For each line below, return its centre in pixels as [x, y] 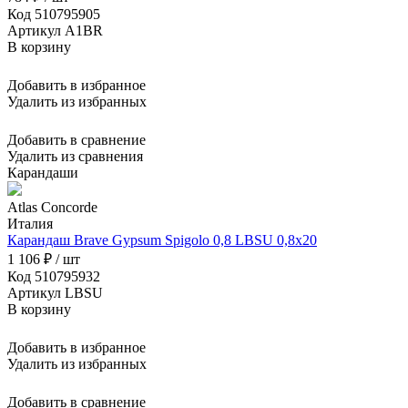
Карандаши [43, 173]
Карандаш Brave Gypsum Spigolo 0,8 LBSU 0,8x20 [162, 240]
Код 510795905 [54, 15]
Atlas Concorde [52, 208]
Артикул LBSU [55, 293]
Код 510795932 [54, 277]
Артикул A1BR [55, 31]
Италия [30, 224]
